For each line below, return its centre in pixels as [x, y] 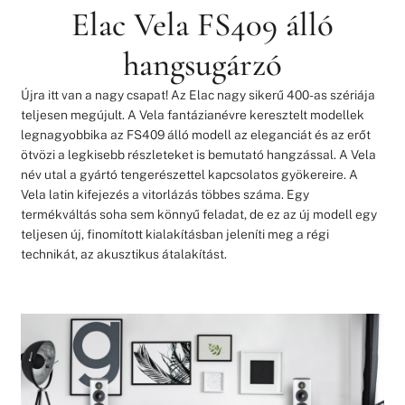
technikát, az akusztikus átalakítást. [123, 254]
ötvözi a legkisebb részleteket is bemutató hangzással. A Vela [198, 155]
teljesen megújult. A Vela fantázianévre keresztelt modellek [192, 115]
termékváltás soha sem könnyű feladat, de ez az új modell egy [198, 215]
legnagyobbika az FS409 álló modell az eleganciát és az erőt [195, 135]
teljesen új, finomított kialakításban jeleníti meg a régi [174, 235]
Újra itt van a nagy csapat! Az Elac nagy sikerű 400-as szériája [198, 95]
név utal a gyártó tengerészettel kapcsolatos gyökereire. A [189, 175]
